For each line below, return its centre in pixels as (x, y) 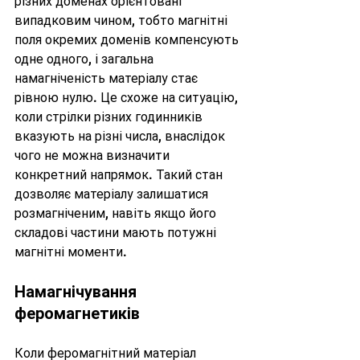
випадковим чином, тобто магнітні (123, 20)
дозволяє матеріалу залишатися (113, 194)
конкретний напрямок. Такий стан (120, 174)
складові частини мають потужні (117, 232)
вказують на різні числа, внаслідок (121, 136)
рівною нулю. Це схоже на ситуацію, (128, 97)
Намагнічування (78, 291)
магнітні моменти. (71, 252)
